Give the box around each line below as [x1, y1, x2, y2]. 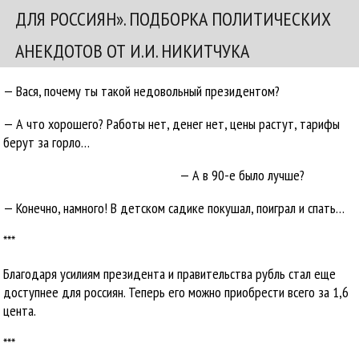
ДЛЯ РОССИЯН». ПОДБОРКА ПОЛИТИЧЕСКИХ [15, 6, 331, 31]
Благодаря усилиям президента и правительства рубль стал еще [3, 264, 337, 283]
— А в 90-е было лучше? [179, 166, 305, 184]
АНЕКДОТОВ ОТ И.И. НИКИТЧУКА [15, 38, 249, 63]
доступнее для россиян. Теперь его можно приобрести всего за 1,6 [3, 283, 349, 301]
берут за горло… [3, 133, 91, 151]
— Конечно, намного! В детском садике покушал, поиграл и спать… [3, 199, 345, 217]
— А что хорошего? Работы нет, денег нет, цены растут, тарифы [3, 115, 341, 133]
